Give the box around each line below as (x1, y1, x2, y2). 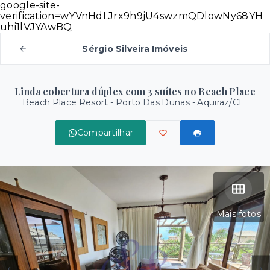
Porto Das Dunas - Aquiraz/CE (115, 97, 245, 108)
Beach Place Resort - (22, 97, 116, 108)
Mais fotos (216, 209, 261, 219)
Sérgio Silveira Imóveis (82, 43, 188, 54)
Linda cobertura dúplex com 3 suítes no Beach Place (14, 85, 256, 98)
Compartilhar (77, 127, 134, 138)
